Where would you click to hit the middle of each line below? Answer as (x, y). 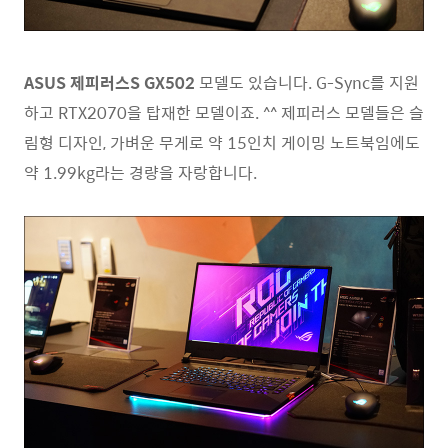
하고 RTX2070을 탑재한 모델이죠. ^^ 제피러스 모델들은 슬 (224, 112)
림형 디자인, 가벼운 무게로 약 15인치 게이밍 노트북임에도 (222, 142)
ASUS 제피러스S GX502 (109, 82)
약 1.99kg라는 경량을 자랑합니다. (140, 172)
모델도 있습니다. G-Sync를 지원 (307, 82)
